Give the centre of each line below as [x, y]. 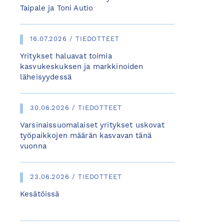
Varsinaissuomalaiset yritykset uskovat [92, 126]
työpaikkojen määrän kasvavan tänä [86, 136]
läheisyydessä [46, 78]
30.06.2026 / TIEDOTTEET [76, 108]
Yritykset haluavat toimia [66, 57]
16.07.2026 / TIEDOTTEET [75, 39]
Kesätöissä [40, 195]
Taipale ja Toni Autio [57, 9]
